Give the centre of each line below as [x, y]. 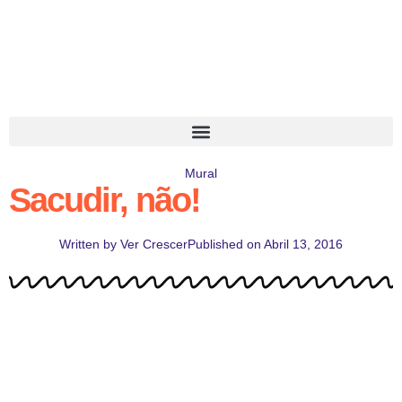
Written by [88, 244]
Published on [224, 244]
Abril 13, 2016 [303, 244]
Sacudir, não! [105, 200]
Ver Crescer [152, 244]
